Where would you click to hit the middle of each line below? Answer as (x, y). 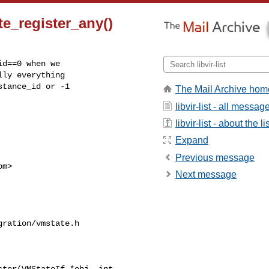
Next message (206, 175)
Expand (192, 141)
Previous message (215, 157)
